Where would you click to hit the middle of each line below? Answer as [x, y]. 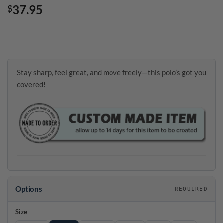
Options [29, 188]
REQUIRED [191, 188]
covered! [31, 84]
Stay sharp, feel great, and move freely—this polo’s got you [111, 72]
